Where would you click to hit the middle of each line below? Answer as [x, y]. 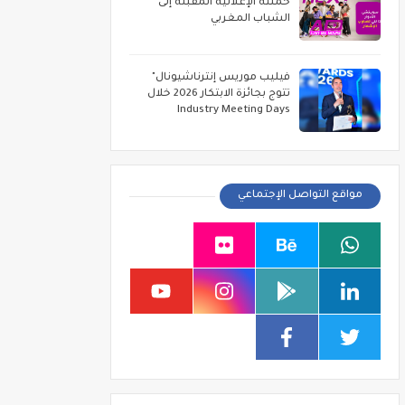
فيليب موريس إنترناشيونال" [221, 78]
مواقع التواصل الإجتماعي [300, 196]
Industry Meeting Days [234, 111]
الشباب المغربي [250, 19]
